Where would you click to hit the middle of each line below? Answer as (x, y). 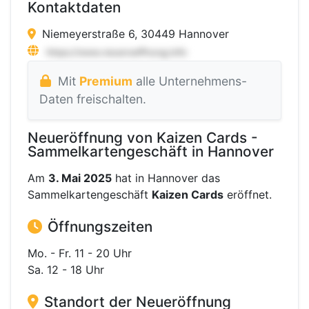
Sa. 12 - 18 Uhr (66, 269)
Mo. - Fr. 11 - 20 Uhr (80, 253)
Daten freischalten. (93, 99)
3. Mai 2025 (80, 178)
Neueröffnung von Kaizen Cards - (143, 137)
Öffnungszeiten (100, 226)
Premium (106, 81)
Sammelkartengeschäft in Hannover (151, 151)
